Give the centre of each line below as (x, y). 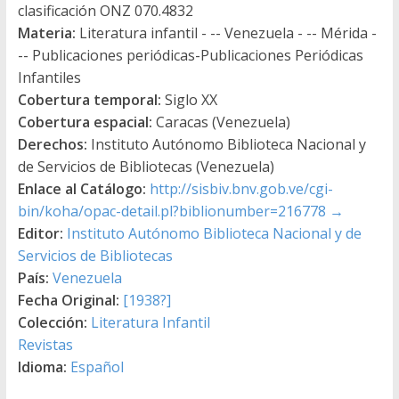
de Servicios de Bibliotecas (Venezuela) (146, 166)
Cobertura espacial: (85, 122)
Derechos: (52, 144)
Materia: (46, 33)
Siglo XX (189, 99)
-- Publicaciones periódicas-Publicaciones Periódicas (190, 55)
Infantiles (49, 77)
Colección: (52, 322)
